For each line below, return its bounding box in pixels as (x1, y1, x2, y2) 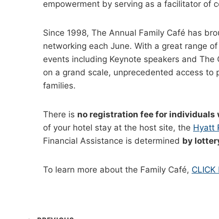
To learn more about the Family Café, (43, 165, 192, 175)
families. (43, 81, 76, 91)
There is (43, 109, 77, 120)
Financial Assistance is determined (43, 136, 182, 146)
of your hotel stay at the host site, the (43, 123, 193, 133)
